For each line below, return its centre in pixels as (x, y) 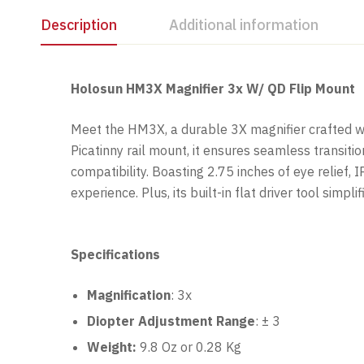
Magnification (129, 295)
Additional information (244, 25)
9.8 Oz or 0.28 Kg (191, 347)
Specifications (115, 255)
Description (79, 25)
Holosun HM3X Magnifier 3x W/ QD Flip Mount (213, 89)
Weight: (113, 347)
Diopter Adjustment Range (171, 321)
